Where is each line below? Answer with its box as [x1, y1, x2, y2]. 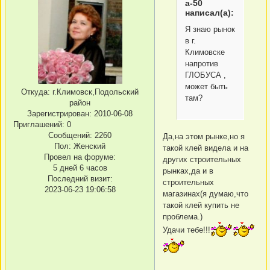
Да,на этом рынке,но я [163, 131, 245, 141]
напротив [185, 58, 219, 68]
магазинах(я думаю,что [163, 189, 248, 198]
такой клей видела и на [163, 143, 248, 152]
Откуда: [21, 87, 50, 97]
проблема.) [163, 212, 202, 221]
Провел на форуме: [44, 152, 116, 162]
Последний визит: [47, 174, 113, 184]
